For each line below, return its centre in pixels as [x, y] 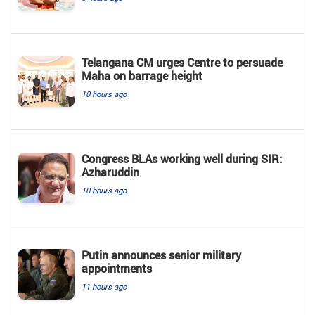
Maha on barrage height [142, 76]
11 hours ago [104, 286]
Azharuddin [110, 172]
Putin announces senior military [161, 255]
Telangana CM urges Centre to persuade [182, 62]
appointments [117, 268]
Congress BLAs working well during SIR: [182, 159]
